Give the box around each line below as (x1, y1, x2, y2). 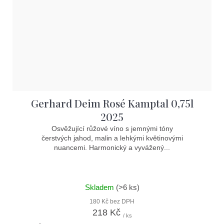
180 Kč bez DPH (89, 198, 134, 205)
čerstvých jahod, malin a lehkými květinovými (41, 134, 183, 142)
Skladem (84, 183, 116, 192)
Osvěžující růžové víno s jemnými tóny (51, 124, 173, 133)
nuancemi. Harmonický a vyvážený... (54, 143, 170, 152)
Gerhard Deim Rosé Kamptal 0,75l (30, 96, 193, 110)
